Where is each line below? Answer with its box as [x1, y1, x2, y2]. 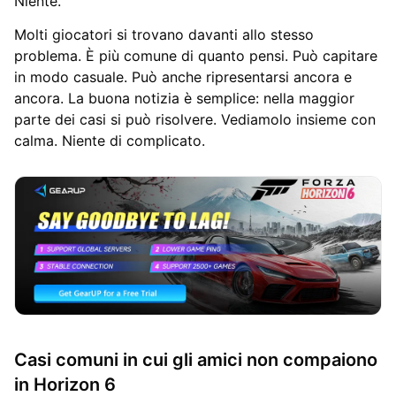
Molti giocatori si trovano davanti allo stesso [14, 25, 314, 43]
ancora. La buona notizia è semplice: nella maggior [14, 88, 354, 107]
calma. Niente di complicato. [14, 131, 205, 149]
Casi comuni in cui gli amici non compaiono [14, 348, 377, 370]
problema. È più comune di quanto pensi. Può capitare [14, 46, 377, 65]
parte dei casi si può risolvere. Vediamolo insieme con [14, 110, 376, 128]
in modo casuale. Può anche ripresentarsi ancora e [14, 67, 352, 86]
